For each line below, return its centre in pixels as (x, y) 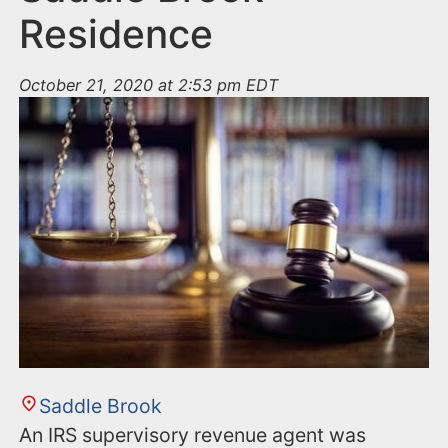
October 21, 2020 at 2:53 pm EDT (149, 85)
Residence (116, 34)
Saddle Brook (100, 406)
